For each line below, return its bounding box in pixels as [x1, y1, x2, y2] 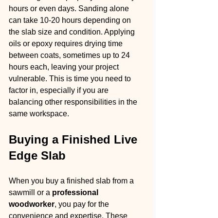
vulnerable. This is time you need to [9, 74, 133, 83]
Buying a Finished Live [9, 133, 141, 146]
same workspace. [9, 109, 69, 118]
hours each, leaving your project [9, 63, 121, 71]
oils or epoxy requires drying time [9, 39, 125, 48]
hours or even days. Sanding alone [9, 4, 131, 13]
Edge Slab [9, 149, 66, 162]
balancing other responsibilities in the [9, 98, 139, 106]
